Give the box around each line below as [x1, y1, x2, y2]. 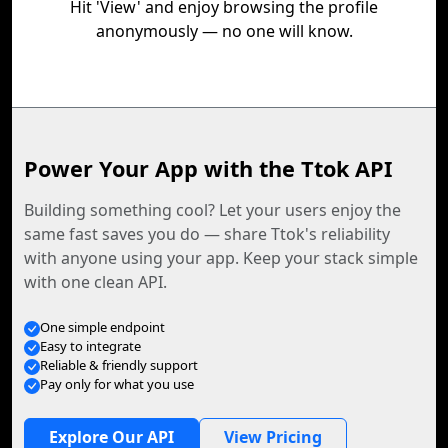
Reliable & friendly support [40, 356, 198, 374]
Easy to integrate [40, 337, 141, 355]
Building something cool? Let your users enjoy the [24, 199, 401, 221]
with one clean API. [24, 271, 167, 293]
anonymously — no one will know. [95, 20, 353, 42]
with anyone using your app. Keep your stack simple [24, 247, 418, 269]
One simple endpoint [40, 318, 165, 336]
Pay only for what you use [40, 375, 194, 393]
